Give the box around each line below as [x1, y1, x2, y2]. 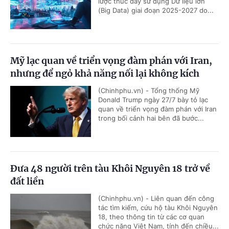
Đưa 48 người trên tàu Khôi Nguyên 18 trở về [10, 163, 210, 175]
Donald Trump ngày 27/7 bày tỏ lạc [98, 96, 208, 104]
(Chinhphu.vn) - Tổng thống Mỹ [98, 86, 199, 95]
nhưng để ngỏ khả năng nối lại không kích [10, 67, 199, 80]
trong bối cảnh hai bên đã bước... [98, 114, 204, 123]
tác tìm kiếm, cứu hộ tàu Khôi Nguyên [98, 203, 218, 212]
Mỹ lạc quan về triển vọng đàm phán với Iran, [10, 55, 212, 67]
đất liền [10, 175, 44, 188]
